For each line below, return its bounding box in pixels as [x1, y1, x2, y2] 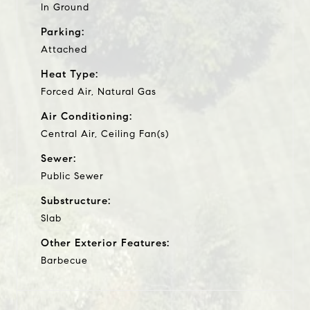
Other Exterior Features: [41, 236, 170, 249]
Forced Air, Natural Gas [41, 85, 156, 98]
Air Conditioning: [41, 109, 132, 122]
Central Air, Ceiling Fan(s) [41, 127, 169, 140]
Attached [41, 43, 87, 55]
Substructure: [41, 194, 111, 207]
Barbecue [41, 254, 88, 266]
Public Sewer [41, 170, 104, 182]
